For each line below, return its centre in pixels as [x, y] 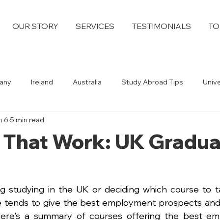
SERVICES [95, 26]
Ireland [42, 82]
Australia [87, 82]
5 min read [27, 120]
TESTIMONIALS [161, 26]
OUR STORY [35, 26]
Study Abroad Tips [152, 82]
